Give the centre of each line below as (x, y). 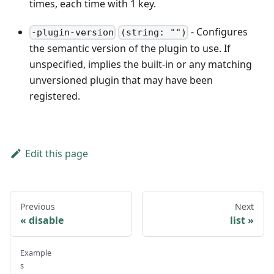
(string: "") (153, 33)
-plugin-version (73, 33)
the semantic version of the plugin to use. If (130, 49)
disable (46, 220)
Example (36, 253)
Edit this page (56, 154)
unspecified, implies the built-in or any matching (141, 65)
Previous (38, 207)
